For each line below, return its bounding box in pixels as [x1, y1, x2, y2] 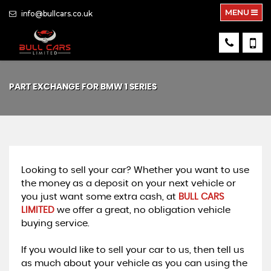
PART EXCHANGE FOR [9, 82, 100, 91]
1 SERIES [123, 82, 157, 91]
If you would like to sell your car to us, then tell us [21, 245, 244, 255]
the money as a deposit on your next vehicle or [21, 178, 236, 188]
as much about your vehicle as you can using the [21, 258, 247, 268]
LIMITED [21, 205, 54, 215]
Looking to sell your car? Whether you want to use [21, 165, 249, 175]
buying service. [21, 218, 90, 228]
